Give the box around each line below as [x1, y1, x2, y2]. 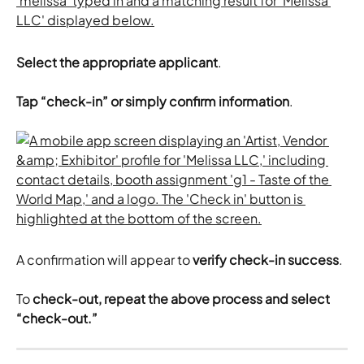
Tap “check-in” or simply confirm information [16, 92, 289, 110]
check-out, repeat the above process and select [30, 290, 332, 308]
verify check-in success [193, 251, 339, 269]
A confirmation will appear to [16, 251, 193, 269]
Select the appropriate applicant [16, 53, 218, 71]
